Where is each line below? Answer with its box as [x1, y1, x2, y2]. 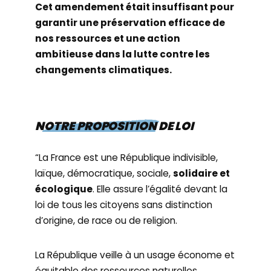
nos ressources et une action [35, 32, 181, 45]
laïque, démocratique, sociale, [35, 167, 174, 180]
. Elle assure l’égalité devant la [93, 183, 228, 195]
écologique [35, 183, 93, 195]
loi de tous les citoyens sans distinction [35, 198, 213, 211]
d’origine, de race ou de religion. [35, 214, 178, 227]
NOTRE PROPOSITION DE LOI [35, 118, 194, 134]
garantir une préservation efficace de [35, 16, 226, 29]
